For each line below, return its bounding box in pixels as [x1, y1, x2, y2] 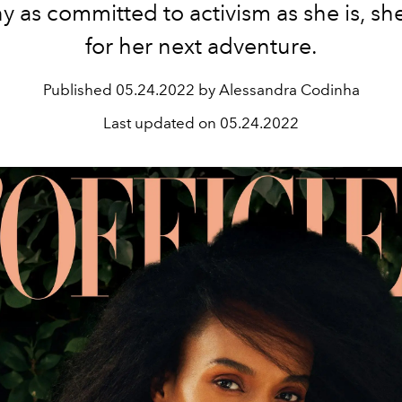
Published [42, 81, 116, 99]
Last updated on [103, 114, 220, 132]
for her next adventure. [84, 32, 318, 59]
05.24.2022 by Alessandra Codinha [115, 81, 360, 99]
